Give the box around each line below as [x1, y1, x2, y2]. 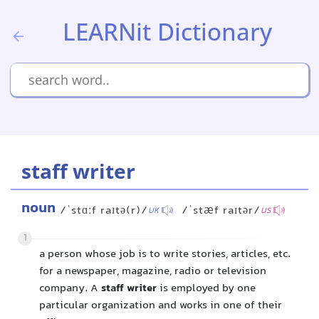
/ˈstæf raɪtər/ [182, 202, 261, 220]
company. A [39, 280, 101, 298]
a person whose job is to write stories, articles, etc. [39, 246, 291, 263]
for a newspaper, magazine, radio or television [39, 263, 266, 281]
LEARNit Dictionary [63, 16, 272, 48]
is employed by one [157, 280, 256, 298]
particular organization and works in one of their [39, 297, 282, 315]
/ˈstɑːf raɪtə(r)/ [60, 202, 148, 220]
